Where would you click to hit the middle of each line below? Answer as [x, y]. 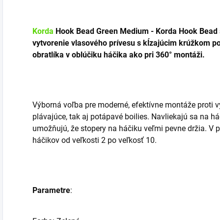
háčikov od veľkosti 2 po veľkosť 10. [95, 140]
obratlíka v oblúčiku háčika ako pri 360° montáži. [119, 55]
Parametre [51, 190]
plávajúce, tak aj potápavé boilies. [92, 117]
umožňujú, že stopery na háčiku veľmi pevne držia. [121, 128]
